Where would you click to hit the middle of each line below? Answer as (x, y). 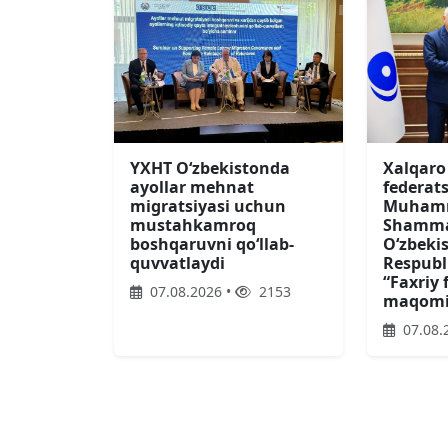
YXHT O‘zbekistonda (210, 168)
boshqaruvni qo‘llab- (212, 244)
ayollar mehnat (192, 187)
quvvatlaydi (177, 263)
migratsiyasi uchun (208, 206)
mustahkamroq (193, 225)
